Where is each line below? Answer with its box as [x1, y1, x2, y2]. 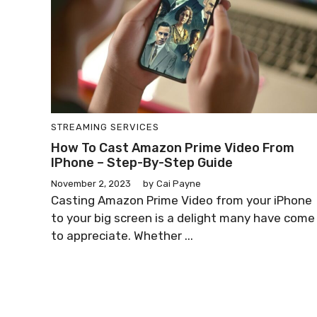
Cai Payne [156, 178, 201, 189]
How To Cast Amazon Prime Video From [51, 139, 294, 156]
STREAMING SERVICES [51, 121, 159, 132]
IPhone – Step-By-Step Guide [51, 154, 233, 171]
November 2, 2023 [51, 178, 131, 189]
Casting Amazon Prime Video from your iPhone [51, 192, 312, 207]
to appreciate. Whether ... [51, 228, 193, 243]
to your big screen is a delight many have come [51, 210, 315, 225]
